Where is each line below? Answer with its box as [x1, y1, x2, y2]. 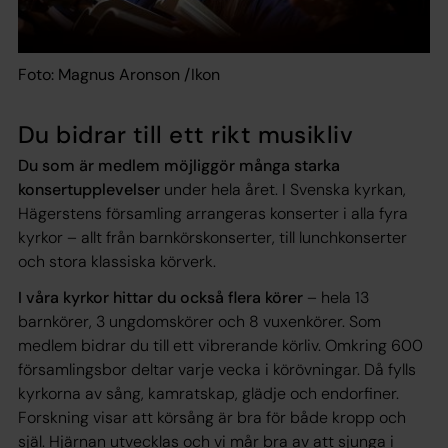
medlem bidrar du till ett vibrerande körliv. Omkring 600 [18, 334, 423, 356]
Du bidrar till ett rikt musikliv [18, 118, 354, 150]
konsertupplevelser [18, 178, 160, 200]
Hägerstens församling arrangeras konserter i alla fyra [18, 202, 408, 224]
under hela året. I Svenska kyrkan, [160, 178, 406, 200]
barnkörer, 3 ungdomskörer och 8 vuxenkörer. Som [18, 310, 381, 332]
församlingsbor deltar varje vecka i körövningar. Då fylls [18, 358, 416, 380]
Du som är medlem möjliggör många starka [18, 154, 340, 176]
